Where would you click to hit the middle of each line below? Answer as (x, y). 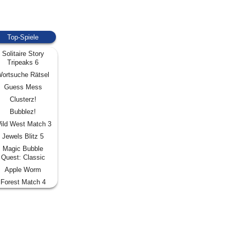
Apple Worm (23, 169)
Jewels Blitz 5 (23, 136)
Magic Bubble (23, 148)
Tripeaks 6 (23, 62)
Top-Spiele (23, 37)
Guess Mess (23, 87)
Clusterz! (23, 99)
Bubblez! (23, 111)
